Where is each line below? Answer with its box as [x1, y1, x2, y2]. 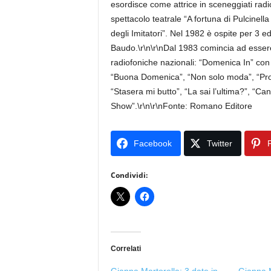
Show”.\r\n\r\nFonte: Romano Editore [110, 101, 252, 111]
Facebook [133, 139, 172, 148]
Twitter [206, 139, 232, 148]
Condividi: [110, 170, 148, 180]
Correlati [110, 244, 141, 253]
